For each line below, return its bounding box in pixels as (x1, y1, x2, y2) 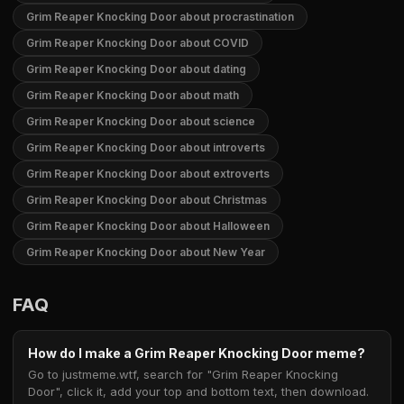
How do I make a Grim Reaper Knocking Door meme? (28, 345, 365, 361)
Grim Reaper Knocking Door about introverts (26, 141, 265, 154)
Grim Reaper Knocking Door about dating (26, 62, 246, 76)
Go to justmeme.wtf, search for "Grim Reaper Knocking (28, 367, 338, 381)
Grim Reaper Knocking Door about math (26, 88, 239, 102)
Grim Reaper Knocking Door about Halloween (26, 219, 270, 233)
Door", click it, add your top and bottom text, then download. (28, 384, 369, 399)
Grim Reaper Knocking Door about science (26, 115, 255, 128)
